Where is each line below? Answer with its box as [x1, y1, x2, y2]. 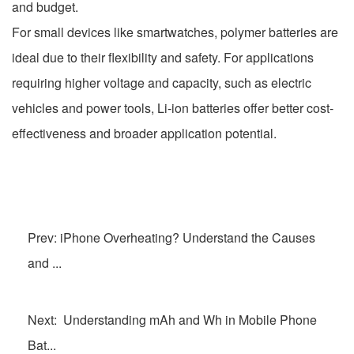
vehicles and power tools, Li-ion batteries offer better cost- [12, 99, 333, 118]
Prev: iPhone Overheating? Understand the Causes [28, 228, 315, 247]
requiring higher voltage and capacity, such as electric [12, 73, 311, 92]
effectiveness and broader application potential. [12, 124, 277, 143]
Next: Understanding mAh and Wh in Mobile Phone [28, 311, 317, 330]
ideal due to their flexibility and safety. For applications [12, 48, 314, 67]
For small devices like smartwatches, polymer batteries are [12, 23, 338, 42]
